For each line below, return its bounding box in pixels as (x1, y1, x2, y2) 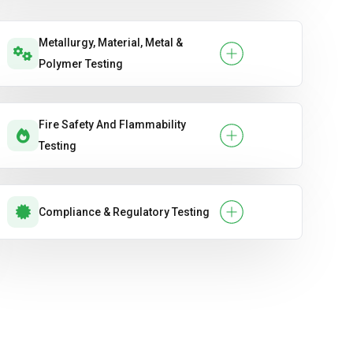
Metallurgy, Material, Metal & (39, 36, 183, 49)
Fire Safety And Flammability (39, 118, 186, 131)
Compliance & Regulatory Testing (39, 205, 210, 218)
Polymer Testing (39, 58, 123, 70)
